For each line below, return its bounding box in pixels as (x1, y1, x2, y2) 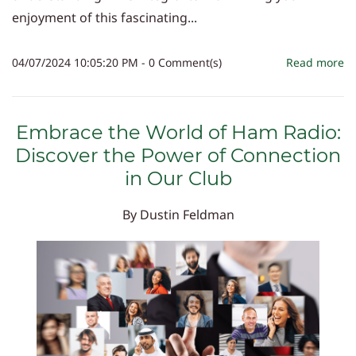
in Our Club (124, 166, 232, 190)
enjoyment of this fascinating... (12, 8, 197, 26)
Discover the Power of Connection (15, 143, 341, 167)
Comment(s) (155, 54, 222, 70)
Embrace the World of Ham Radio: (15, 120, 341, 144)
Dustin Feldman (139, 205, 234, 223)
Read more (286, 54, 344, 70)
